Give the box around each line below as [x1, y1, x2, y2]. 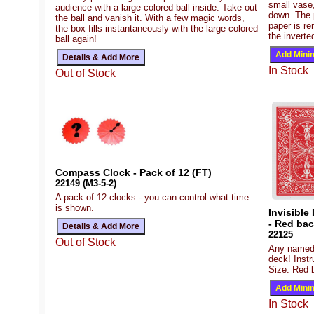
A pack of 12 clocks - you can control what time [55, 191, 249, 203]
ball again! [55, 33, 97, 44]
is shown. [55, 202, 94, 213]
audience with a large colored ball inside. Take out [55, 1, 257, 13]
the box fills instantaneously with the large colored [55, 22, 258, 34]
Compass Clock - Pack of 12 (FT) [55, 166, 212, 178]
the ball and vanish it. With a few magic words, [55, 12, 245, 23]
